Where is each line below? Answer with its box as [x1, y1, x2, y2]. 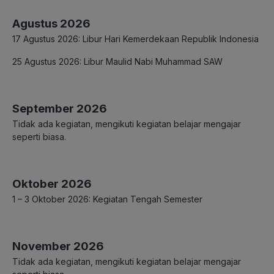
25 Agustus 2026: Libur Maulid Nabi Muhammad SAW [12, 56, 223, 67]
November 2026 [12, 239, 104, 254]
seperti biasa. [12, 131, 66, 143]
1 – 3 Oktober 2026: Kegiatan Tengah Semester [12, 194, 202, 205]
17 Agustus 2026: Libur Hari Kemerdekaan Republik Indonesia [12, 34, 259, 45]
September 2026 [12, 102, 107, 116]
